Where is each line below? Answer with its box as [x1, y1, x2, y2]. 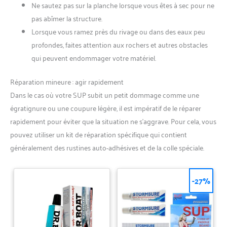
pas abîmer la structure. [31, 12, 102, 25]
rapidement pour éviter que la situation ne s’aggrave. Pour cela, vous [10, 115, 216, 128]
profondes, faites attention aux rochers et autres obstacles [31, 38, 208, 51]
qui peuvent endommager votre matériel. [31, 51, 156, 64]
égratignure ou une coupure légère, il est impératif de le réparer [10, 101, 201, 115]
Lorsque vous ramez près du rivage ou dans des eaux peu [31, 25, 205, 38]
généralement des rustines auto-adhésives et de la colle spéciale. [10, 141, 204, 154]
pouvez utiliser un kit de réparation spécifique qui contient [10, 128, 187, 141]
